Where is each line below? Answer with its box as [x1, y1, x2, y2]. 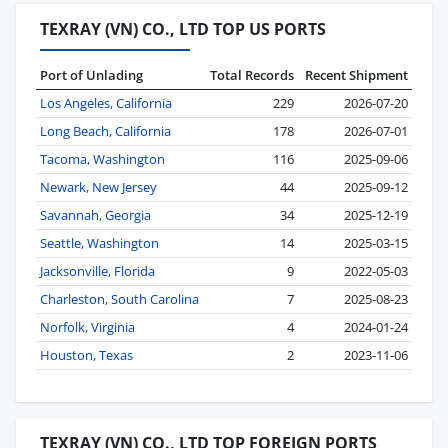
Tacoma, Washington [40, 150, 165, 169]
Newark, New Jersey [40, 178, 157, 197]
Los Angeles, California [40, 94, 172, 113]
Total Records [210, 66, 294, 85]
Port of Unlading [40, 66, 143, 85]
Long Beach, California [40, 122, 171, 141]
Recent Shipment [305, 66, 408, 85]
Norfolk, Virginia [40, 318, 135, 337]
